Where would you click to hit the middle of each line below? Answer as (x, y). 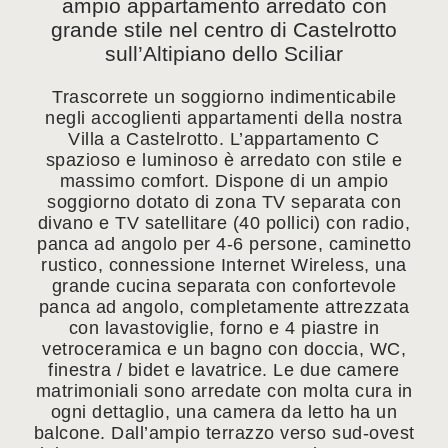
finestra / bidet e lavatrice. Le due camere (224, 370)
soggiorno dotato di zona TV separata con (224, 202)
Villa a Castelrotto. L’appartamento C (224, 139)
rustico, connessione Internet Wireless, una (224, 265)
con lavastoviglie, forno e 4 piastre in (224, 328)
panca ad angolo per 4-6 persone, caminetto (224, 244)
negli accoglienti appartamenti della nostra (224, 118)
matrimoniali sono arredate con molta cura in (224, 391)
